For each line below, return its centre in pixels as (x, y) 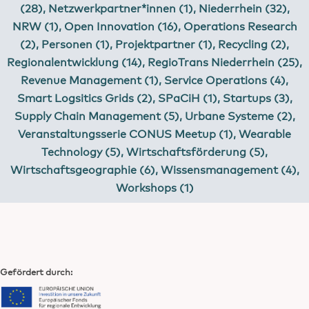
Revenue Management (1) (90, 79)
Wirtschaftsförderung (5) (196, 151)
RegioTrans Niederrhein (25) (223, 61)
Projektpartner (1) (164, 43)
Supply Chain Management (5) (97, 115)
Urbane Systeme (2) (238, 115)
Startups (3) (256, 97)
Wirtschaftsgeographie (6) (82, 169)
